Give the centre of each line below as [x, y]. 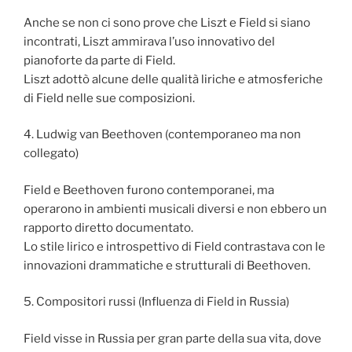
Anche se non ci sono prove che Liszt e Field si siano [167, 22]
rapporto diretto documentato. [108, 227]
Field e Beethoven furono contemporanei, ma [149, 190]
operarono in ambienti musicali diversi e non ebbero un [175, 209]
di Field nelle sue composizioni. [109, 98]
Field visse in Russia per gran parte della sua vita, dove [172, 338]
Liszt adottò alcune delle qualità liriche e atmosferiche [173, 79]
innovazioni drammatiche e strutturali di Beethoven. [167, 265]
